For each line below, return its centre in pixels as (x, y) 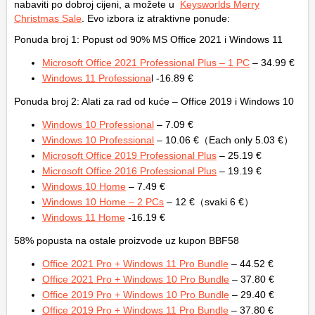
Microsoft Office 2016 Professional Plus (129, 171)
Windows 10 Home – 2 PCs (103, 202)
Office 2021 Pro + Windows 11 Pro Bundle (135, 264)
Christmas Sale (48, 19)
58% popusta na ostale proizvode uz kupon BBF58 (127, 241)
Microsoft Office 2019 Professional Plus (129, 156)
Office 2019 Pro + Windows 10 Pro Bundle (136, 295)
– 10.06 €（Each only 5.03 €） (224, 140)
